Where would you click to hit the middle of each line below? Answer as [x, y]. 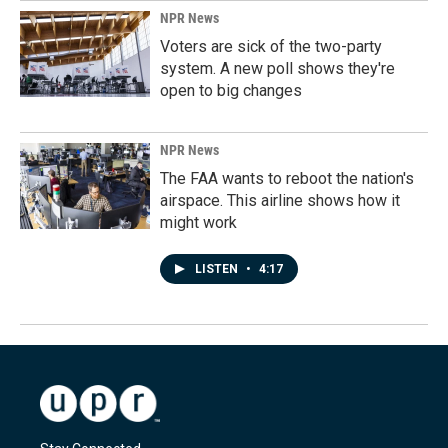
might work [198, 223]
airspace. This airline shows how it [280, 201]
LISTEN [218, 269]
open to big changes [231, 91]
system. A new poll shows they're [277, 69]
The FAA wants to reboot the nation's [287, 179]
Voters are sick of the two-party [271, 47]
